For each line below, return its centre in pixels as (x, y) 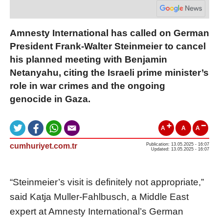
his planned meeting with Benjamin (88, 59)
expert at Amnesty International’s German (97, 211)
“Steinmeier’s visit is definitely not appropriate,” (107, 182)
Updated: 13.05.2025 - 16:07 (180, 149)
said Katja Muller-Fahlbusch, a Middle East (99, 197)
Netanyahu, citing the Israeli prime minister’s (109, 72)
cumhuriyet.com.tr (44, 146)
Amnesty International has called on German (109, 33)
